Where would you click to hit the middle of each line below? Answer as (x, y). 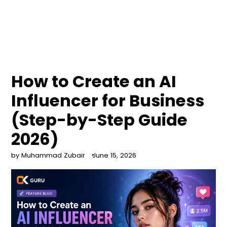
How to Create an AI (94, 81)
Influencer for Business (108, 101)
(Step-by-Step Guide (100, 120)
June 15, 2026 (115, 155)
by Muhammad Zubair (48, 155)
